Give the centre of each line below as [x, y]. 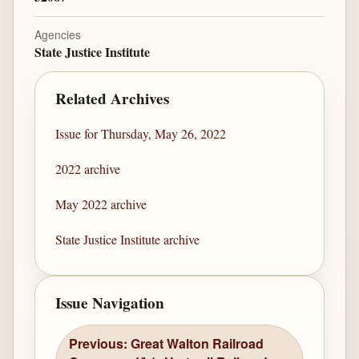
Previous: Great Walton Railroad [167, 344]
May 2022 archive [101, 204]
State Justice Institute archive [128, 240]
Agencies [57, 35]
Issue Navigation [110, 303]
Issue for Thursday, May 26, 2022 [141, 134]
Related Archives [113, 98]
